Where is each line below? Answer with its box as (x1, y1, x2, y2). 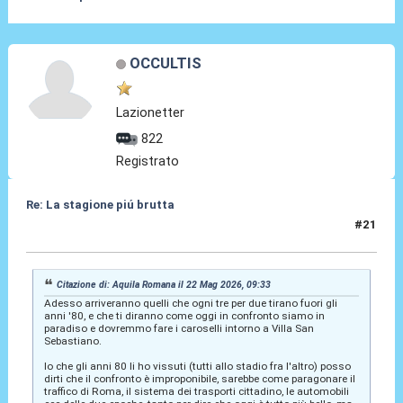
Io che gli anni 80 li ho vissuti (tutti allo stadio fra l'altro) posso (43, 359, 351, 372)
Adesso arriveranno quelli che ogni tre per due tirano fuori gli (43, 296, 337, 309)
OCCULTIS (129, 53, 201, 72)
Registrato (116, 153, 180, 170)
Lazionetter (116, 103, 185, 121)
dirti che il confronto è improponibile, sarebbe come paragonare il (43, 372, 355, 385)
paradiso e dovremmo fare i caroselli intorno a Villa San (43, 321, 314, 335)
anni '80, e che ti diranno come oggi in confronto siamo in (43, 309, 325, 322)
